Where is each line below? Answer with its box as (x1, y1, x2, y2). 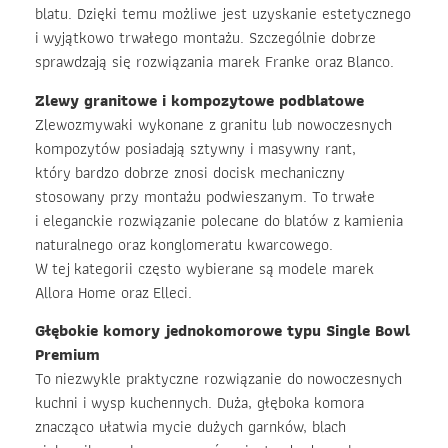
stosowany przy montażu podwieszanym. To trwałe (35, 183, 375, 209)
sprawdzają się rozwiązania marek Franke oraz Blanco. (35, 49, 394, 75)
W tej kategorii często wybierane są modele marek (35, 255, 374, 281)
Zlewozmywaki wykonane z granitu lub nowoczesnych (35, 111, 392, 137)
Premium (35, 341, 100, 367)
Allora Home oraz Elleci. (35, 279, 192, 305)
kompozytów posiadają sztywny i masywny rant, (35, 135, 356, 161)
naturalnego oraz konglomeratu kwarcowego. (35, 231, 333, 257)
